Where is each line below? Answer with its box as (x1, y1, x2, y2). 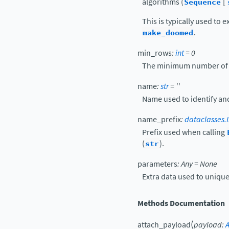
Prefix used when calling (142, 126, 226, 138)
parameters (138, 158, 177, 169)
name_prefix (138, 113, 181, 125)
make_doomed (143, 27, 193, 38)
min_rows (138, 47, 172, 58)
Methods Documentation (138, 197, 225, 209)
